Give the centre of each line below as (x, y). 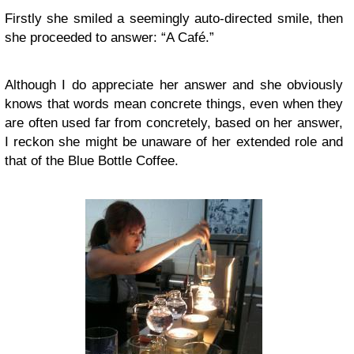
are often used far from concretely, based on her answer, (174, 123)
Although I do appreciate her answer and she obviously (174, 85)
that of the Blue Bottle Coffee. (92, 161)
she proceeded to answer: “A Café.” (109, 38)
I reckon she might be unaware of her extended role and (174, 142)
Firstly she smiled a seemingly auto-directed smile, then (174, 19)
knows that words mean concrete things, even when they (174, 104)
